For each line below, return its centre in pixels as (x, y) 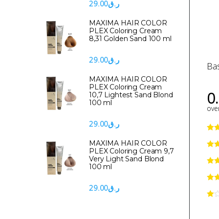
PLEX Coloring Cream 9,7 (131, 151)
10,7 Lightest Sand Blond (131, 95)
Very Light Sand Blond (127, 159)
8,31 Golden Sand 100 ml (130, 38)
